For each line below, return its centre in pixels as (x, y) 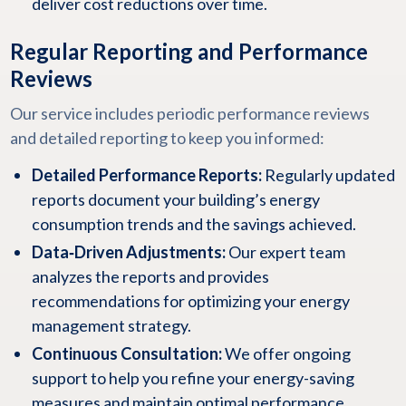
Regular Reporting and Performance (188, 51)
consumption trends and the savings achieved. (193, 224)
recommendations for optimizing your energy (190, 301)
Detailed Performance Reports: (146, 175)
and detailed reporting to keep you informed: (167, 138)
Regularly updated (328, 175)
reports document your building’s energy (175, 199)
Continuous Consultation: (126, 353)
